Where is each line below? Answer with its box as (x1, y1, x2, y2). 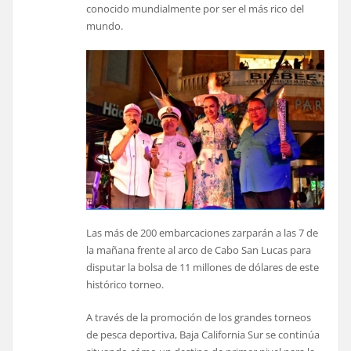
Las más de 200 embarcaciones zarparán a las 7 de (86, 225, 319, 240)
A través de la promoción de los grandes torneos (86, 310, 312, 325)
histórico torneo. (86, 277, 165, 291)
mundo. (86, 18, 124, 33)
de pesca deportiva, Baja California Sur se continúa (86, 327, 320, 342)
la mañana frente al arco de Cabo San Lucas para (86, 242, 312, 257)
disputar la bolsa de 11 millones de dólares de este (86, 259, 320, 274)
